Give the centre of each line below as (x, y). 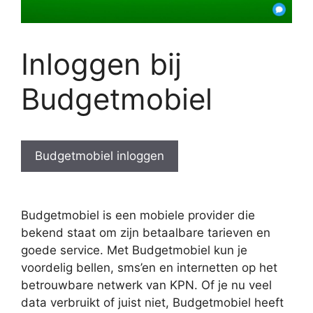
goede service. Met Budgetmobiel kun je (134, 250)
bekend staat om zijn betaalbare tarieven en (146, 233)
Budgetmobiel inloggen (100, 155)
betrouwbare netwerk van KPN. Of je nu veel (146, 285)
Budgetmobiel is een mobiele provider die (138, 216)
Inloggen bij (101, 64)
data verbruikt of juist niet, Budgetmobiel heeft (152, 303)
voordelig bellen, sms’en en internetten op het (149, 268)
